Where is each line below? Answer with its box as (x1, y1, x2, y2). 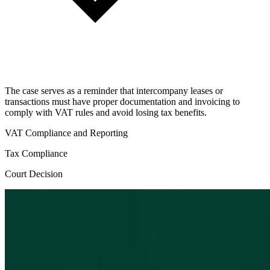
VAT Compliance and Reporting (5, 127, 128, 138)
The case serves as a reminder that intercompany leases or (5, 85, 223, 96)
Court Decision (5, 168, 63, 179)
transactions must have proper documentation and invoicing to (5, 96, 240, 107)
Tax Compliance (5, 148, 67, 159)
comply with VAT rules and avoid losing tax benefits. (5, 107, 207, 118)
